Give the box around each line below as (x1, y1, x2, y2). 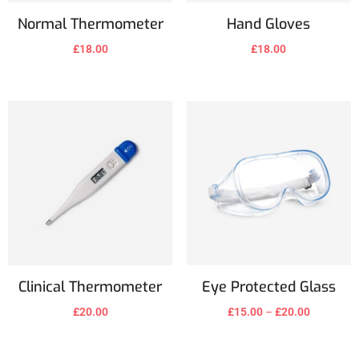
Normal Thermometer (17, 14, 163, 34)
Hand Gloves (227, 14, 311, 34)
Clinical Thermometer (18, 277, 163, 297)
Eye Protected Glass (201, 277, 336, 297)
